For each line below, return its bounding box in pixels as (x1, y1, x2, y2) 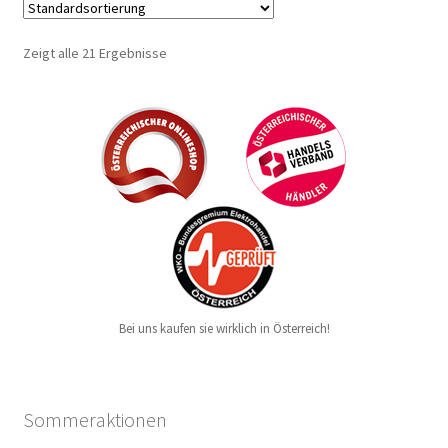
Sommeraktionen (22, 406, 167, 432)
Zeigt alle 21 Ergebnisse (22, 43, 167, 62)
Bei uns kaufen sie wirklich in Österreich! (118, 319, 330, 337)
